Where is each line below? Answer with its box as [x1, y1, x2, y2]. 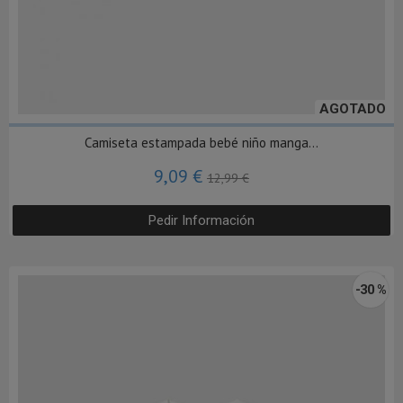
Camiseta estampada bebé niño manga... [85, 133, 318, 151]
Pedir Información [148, 211, 255, 228]
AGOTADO [319, 100, 386, 117]
